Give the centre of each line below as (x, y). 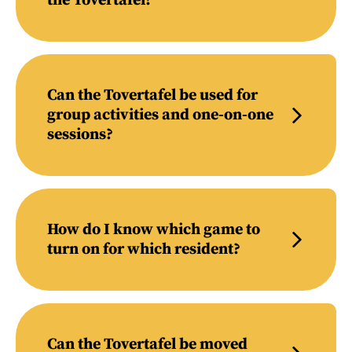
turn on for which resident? (144, 249)
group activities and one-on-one (160, 115)
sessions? (80, 135)
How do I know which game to (154, 230)
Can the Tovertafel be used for (152, 95)
